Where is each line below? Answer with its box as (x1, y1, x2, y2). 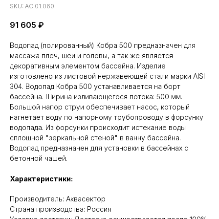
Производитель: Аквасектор (10, 195, 106, 203)
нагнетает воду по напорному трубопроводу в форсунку (10, 113, 203, 121)
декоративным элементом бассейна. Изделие (10, 62, 166, 70)
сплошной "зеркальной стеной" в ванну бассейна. (10, 133, 181, 142)
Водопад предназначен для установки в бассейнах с (10, 144, 188, 152)
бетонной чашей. (10, 154, 67, 162)
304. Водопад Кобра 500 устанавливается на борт (10, 82, 180, 90)
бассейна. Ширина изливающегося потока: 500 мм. (10, 92, 182, 101)
